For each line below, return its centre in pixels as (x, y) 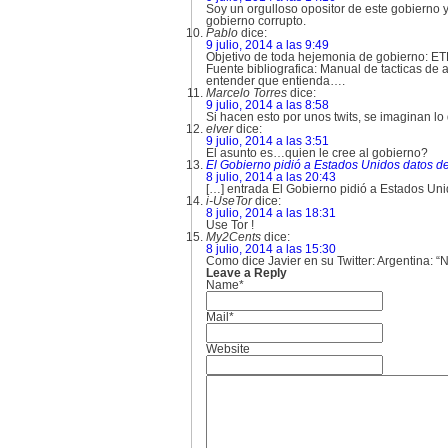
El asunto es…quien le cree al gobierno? (317, 153)
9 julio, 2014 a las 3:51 (267, 141)
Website (228, 349)
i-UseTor (229, 201)
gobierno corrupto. (256, 21)
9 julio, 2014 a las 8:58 (267, 105)
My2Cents (233, 237)
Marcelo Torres (246, 93)
